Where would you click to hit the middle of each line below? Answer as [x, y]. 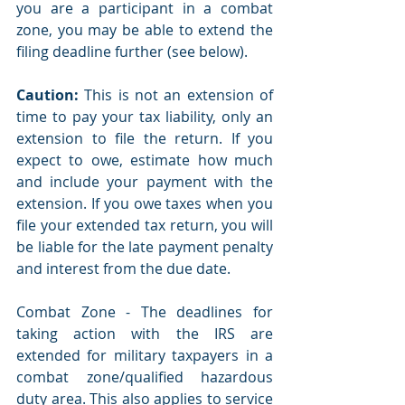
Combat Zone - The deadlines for [145, 311]
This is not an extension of [176, 94]
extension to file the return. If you [145, 138]
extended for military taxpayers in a [145, 355]
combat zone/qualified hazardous [145, 377]
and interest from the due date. [123, 268]
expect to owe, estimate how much [145, 160]
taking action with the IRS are [145, 333]
